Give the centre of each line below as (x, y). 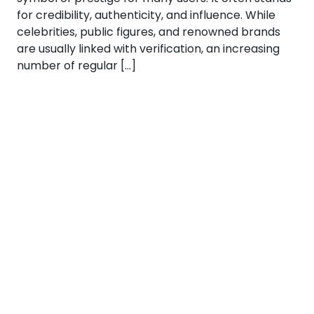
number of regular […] (76, 66)
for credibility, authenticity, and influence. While (146, 15)
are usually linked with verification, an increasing (148, 49)
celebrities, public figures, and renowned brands (149, 32)
